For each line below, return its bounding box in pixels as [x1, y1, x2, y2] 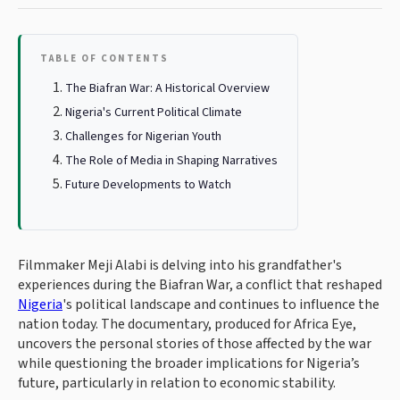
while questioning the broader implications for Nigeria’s [18, 354, 360, 373]
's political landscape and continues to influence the [62, 295, 379, 314]
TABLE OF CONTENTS [40, 52, 169, 65]
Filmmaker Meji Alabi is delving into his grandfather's [18, 255, 342, 275]
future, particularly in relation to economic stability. [18, 373, 336, 393]
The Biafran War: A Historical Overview [65, 79, 270, 97]
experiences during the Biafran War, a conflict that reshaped [18, 275, 382, 295]
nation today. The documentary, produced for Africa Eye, [18, 314, 356, 334]
